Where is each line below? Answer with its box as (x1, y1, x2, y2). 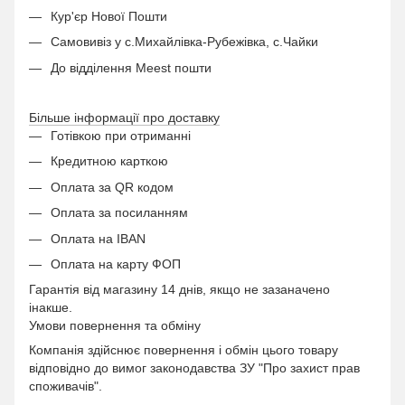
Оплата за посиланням (51, 205, 188, 221)
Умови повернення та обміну (29, 318, 201, 334)
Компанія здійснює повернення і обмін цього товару (29, 343, 338, 358)
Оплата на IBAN (51, 231, 146, 246)
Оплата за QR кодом (51, 179, 174, 194)
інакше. (29, 300, 72, 316)
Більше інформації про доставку (29, 109, 220, 125)
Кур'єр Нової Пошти (51, 8, 171, 24)
